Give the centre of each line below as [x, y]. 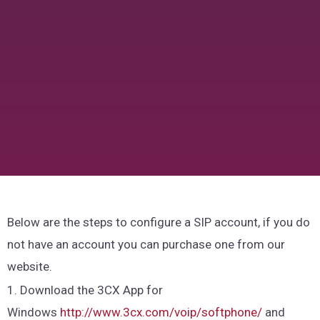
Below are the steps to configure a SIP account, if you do [159, 222]
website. [30, 267]
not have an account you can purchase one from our [146, 245]
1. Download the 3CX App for [85, 290]
